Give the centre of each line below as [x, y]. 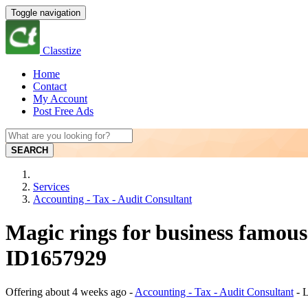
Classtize [62, 51]
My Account [60, 99]
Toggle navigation [46, 13]
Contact [50, 86]
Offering [25, 291]
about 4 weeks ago [86, 291]
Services [51, 187]
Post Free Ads [63, 111]
